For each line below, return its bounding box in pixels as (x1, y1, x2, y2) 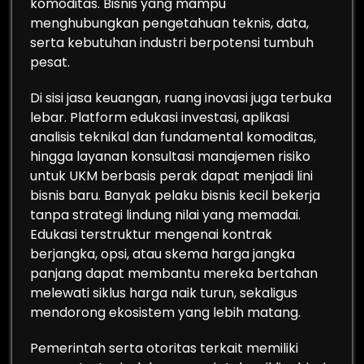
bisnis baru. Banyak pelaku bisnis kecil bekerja (30, 186, 320, 205)
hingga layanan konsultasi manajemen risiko (30, 147, 310, 166)
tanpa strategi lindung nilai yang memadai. (30, 206, 301, 224)
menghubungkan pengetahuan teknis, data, (30, 14, 309, 32)
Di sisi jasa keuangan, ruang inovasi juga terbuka (30, 89, 331, 107)
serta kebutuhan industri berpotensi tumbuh (30, 33, 314, 52)
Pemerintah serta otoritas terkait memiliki (30, 339, 298, 357)
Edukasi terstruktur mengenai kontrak (30, 225, 272, 244)
